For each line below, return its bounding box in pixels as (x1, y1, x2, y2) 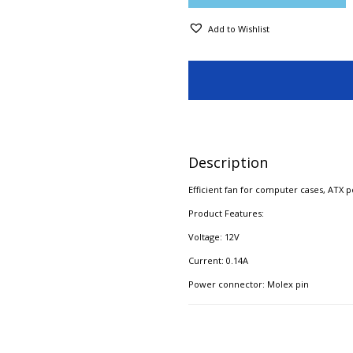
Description (188, 152, 268, 172)
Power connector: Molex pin (188, 277, 309, 290)
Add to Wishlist (208, 22, 269, 35)
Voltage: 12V (188, 230, 240, 243)
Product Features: (188, 206, 264, 219)
